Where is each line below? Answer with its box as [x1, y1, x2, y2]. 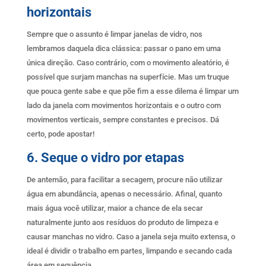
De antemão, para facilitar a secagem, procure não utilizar [26, 175, 223, 184]
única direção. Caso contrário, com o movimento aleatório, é [26, 58, 229, 67]
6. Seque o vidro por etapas [26, 150, 184, 165]
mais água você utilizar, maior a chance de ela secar [26, 203, 203, 213]
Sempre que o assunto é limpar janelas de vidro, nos [26, 29, 202, 39]
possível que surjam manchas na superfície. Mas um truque [26, 72, 229, 81]
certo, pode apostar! [26, 129, 94, 138]
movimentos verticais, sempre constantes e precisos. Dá [26, 115, 219, 124]
